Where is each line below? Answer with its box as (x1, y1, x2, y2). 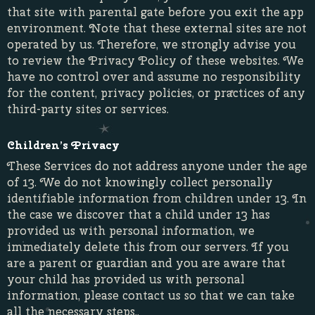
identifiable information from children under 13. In (7, 191, 307, 206)
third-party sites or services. (7, 101, 169, 117)
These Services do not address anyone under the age (7, 158, 307, 174)
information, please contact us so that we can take (7, 288, 295, 303)
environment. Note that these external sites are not (7, 20, 307, 36)
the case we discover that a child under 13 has (7, 207, 270, 222)
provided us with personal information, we (7, 223, 255, 238)
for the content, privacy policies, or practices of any (7, 85, 305, 101)
